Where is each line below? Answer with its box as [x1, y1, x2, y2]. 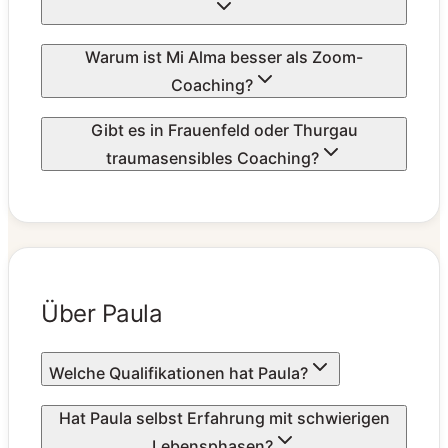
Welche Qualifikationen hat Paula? [49, 363, 308, 384]
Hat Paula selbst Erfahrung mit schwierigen [58, 408, 390, 429]
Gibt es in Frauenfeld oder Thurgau [90, 119, 358, 140]
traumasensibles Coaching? [105, 147, 319, 168]
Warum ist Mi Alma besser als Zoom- [85, 47, 363, 68]
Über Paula [41, 299, 163, 329]
